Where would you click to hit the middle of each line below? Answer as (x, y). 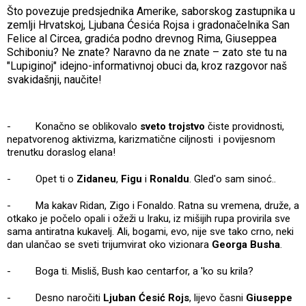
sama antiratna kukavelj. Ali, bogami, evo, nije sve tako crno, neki (150, 231)
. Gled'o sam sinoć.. (233, 179)
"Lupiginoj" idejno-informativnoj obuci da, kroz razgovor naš (147, 66)
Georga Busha (246, 244)
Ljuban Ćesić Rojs (146, 297)
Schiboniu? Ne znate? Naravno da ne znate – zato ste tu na (147, 52)
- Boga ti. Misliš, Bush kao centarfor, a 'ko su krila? (130, 271)
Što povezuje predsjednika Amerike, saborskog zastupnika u (151, 11)
